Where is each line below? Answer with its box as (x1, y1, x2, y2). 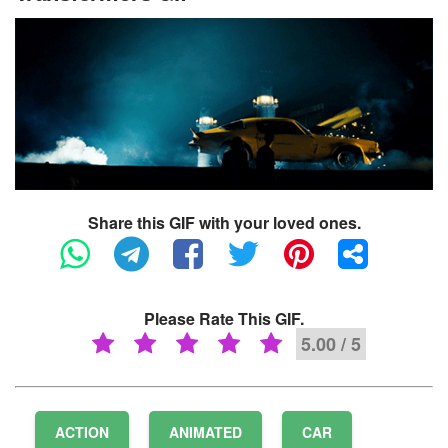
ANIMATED (169, 422, 242, 443)
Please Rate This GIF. (144, 307, 304, 331)
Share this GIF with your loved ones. (87, 211, 361, 235)
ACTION (55, 422, 109, 443)
